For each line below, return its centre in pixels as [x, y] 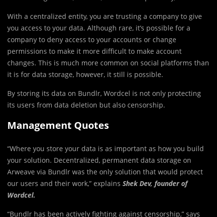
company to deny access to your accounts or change [92, 39]
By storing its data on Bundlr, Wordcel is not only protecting [104, 93]
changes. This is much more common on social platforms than [108, 62]
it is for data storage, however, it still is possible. [85, 74]
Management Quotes [58, 125]
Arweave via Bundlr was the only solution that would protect [105, 171]
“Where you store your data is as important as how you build [106, 148]
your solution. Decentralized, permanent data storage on [99, 160]
